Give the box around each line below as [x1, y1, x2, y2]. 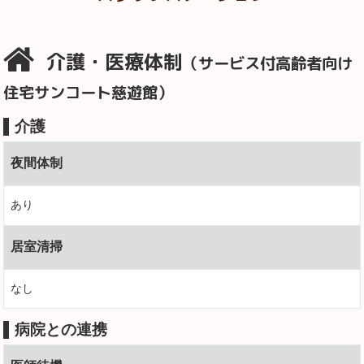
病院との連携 [15, 321, 108, 339]
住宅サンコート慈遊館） [3, 80, 174, 103]
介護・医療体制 [41, 47, 184, 76]
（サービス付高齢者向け [183, 51, 353, 74]
